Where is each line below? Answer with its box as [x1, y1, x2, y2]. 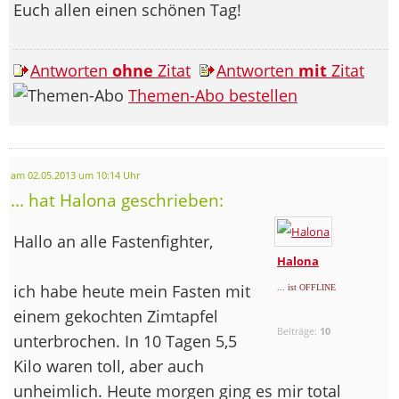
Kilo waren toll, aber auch [13, 354, 204, 377]
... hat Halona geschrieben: [11, 188, 224, 211]
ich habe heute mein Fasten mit [13, 280, 250, 302]
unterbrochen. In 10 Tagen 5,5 [13, 330, 237, 352]
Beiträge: [277, 323, 321, 338]
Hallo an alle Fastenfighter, [13, 230, 213, 252]
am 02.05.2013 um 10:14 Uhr [11, 168, 140, 182]
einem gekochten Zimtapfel [13, 305, 218, 327]
